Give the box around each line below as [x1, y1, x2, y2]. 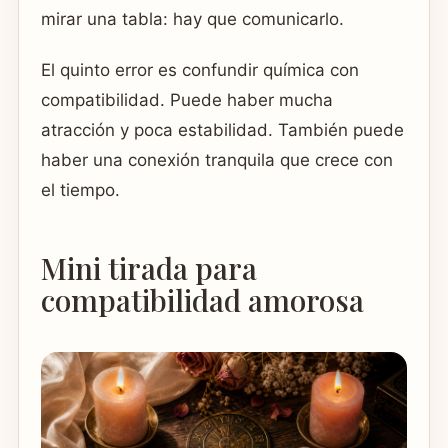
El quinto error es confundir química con [41, 60, 359, 81]
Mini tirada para [41, 247, 257, 288]
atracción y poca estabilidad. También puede [41, 120, 404, 141]
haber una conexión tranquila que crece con [41, 150, 393, 171]
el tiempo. [41, 180, 120, 201]
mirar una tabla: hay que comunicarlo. [41, 8, 344, 29]
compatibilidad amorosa [41, 279, 364, 320]
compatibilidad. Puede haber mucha [41, 90, 333, 111]
